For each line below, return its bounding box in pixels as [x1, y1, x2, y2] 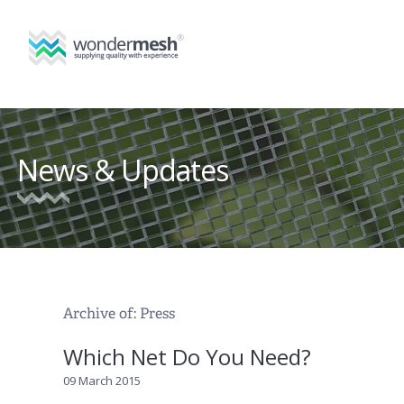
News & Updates [16, 151, 228, 190]
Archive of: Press [63, 305, 176, 323]
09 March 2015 [63, 372, 142, 390]
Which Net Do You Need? [63, 342, 312, 372]
